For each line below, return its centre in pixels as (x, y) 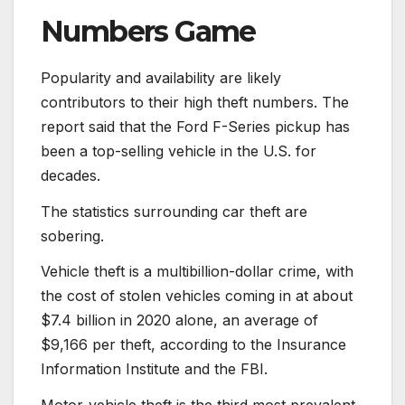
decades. (71, 175)
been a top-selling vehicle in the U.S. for (179, 151)
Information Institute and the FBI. (154, 369)
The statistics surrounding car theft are (174, 211)
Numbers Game (148, 31)
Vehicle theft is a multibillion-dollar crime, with (197, 272)
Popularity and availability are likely (161, 77)
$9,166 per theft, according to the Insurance (193, 345)
